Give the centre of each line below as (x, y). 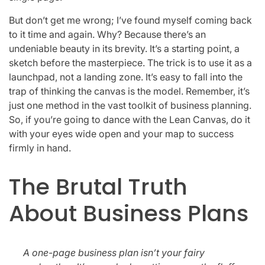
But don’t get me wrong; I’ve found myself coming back (130, 20)
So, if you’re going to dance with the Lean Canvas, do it (130, 119)
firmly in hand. (40, 148)
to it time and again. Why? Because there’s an (107, 34)
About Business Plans (129, 214)
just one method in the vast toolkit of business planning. (130, 105)
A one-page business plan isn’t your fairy (114, 252)
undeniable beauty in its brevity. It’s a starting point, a (124, 48)
